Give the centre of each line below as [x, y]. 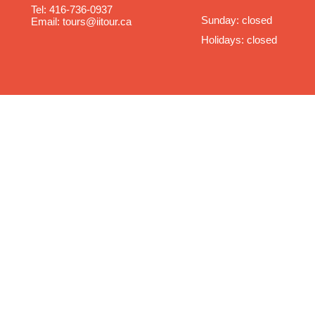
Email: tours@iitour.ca [81, 22]
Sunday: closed [237, 20]
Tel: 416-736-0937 [72, 10]
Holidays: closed [239, 39]
